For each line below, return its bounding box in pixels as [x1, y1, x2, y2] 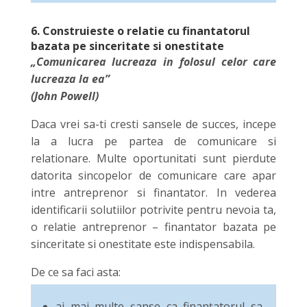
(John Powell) [30, 88, 99, 103]
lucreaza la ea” [30, 71, 110, 86]
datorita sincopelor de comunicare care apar [30, 167, 277, 183]
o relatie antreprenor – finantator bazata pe [30, 219, 277, 234]
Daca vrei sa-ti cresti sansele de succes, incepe [30, 116, 277, 132]
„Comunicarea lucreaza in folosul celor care [30, 53, 277, 69]
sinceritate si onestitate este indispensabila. [30, 236, 255, 251]
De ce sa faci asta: [30, 264, 121, 280]
